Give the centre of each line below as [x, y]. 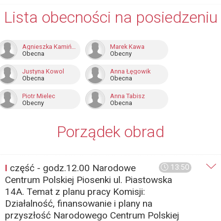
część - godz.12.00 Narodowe [72, 168]
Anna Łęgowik [130, 71]
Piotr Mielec [39, 96]
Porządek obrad [110, 132]
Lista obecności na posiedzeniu [110, 17]
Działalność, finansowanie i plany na [79, 203]
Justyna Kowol [43, 71]
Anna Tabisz [128, 96]
